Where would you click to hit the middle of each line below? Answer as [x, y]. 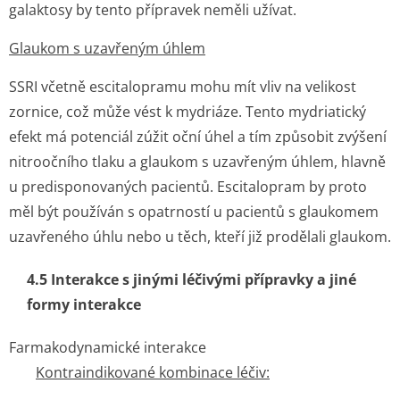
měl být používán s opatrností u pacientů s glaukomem [194, 212]
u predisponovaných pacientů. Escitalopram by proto [188, 187]
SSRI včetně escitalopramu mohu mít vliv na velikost [183, 87]
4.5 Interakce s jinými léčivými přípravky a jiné [192, 279]
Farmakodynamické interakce [108, 347]
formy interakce [84, 304]
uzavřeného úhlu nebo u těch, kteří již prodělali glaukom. [200, 237]
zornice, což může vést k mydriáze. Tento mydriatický [187, 112]
